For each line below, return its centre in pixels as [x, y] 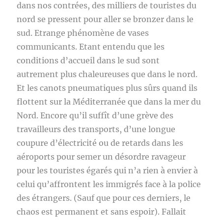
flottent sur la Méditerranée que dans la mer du [109, 102]
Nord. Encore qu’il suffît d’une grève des [95, 115]
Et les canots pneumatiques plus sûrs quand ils [107, 88]
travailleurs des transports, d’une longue [96, 129]
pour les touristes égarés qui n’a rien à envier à [108, 170]
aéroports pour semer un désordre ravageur [101, 157]
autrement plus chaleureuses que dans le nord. [107, 74]
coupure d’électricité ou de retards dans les [100, 143]
